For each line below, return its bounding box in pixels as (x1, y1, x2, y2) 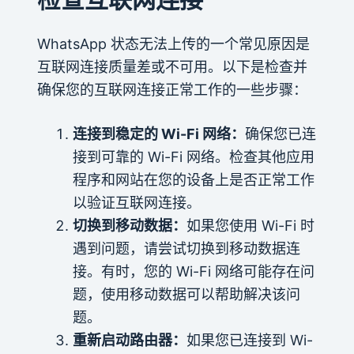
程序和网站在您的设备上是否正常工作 (72, 171, 314, 188)
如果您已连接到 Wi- (186, 331, 313, 348)
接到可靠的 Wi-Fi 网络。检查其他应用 (72, 148, 314, 165)
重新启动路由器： (72, 331, 186, 348)
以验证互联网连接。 (72, 194, 201, 211)
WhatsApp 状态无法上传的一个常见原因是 (36, 35, 310, 52)
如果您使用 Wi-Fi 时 (186, 217, 314, 234)
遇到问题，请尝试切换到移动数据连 (72, 239, 300, 257)
